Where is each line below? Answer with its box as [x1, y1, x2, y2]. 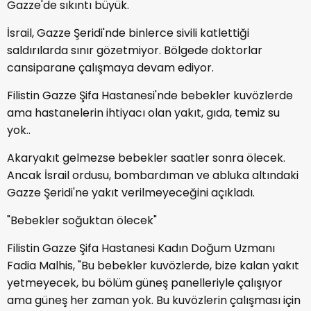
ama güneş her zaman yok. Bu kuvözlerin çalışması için [7, 292, 301, 309]
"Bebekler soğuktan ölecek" [7, 212, 157, 229]
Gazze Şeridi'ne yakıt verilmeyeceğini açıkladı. [7, 185, 255, 201]
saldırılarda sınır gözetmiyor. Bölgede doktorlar [7, 42, 262, 59]
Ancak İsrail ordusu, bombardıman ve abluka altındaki [7, 167, 299, 184]
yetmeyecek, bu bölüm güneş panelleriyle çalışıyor [7, 275, 283, 292]
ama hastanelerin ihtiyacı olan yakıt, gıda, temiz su [7, 105, 280, 121]
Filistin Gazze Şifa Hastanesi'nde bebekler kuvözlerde [7, 87, 293, 104]
